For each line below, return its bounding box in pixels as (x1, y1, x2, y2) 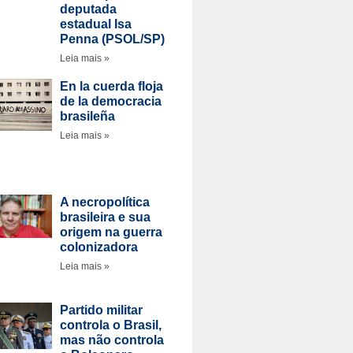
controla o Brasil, (59, 318, 162, 332)
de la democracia (59, 95, 162, 108)
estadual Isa (59, 17, 132, 31)
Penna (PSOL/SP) (59, 32, 165, 46)
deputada (59, 2, 117, 16)
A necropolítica (59, 195, 150, 209)
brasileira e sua (59, 210, 150, 224)
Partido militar (59, 303, 143, 317)
